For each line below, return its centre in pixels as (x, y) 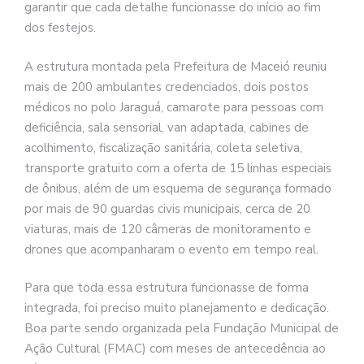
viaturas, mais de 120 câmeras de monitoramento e (168, 229)
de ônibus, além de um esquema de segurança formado (178, 188)
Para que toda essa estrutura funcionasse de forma (167, 288)
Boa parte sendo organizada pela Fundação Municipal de (182, 329)
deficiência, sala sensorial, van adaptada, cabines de (167, 127)
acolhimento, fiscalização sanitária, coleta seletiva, (163, 147)
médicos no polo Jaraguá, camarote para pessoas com (174, 107)
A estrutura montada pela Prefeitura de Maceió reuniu (175, 66)
